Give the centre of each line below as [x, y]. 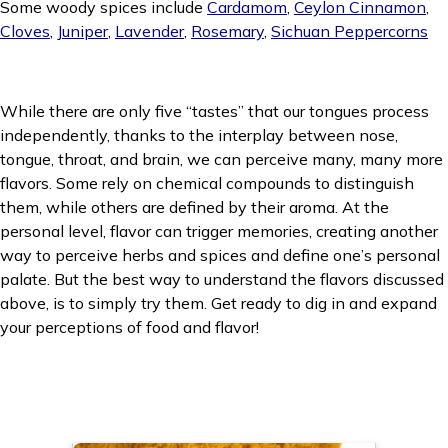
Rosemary [227, 31]
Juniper [82, 31]
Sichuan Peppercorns [349, 31]
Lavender [149, 31]
